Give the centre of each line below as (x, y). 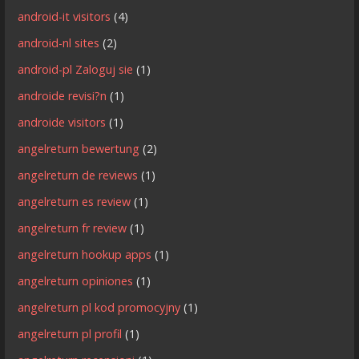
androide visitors (62, 123)
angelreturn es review (75, 202)
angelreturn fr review (73, 228)
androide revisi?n (63, 96)
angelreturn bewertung (79, 149)
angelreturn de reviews (78, 175)
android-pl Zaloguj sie (76, 70)
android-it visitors (65, 17)
